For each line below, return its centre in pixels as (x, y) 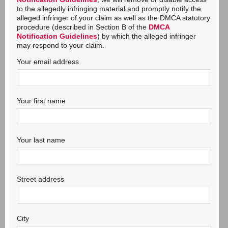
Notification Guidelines (57, 36)
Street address (40, 179)
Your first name (41, 101)
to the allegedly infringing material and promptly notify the (109, 9)
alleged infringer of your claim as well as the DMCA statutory (113, 18)
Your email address (48, 62)
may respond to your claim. (61, 45)
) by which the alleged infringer (147, 36)
